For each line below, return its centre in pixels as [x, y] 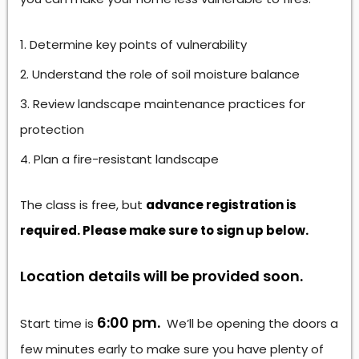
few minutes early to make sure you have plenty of [172, 349]
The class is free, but [83, 204]
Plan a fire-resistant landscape [126, 159]
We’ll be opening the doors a [249, 323]
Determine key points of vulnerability [138, 44]
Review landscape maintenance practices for [169, 103]
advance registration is [221, 204]
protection [52, 129]
